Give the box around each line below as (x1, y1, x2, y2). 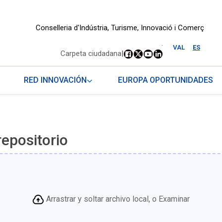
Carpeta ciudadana (60, 49, 121, 58)
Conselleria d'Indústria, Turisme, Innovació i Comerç (35, 23, 204, 32)
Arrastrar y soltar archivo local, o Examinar (46, 194, 190, 204)
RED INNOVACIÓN (24, 75, 87, 85)
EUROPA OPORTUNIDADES (118, 75, 214, 85)
